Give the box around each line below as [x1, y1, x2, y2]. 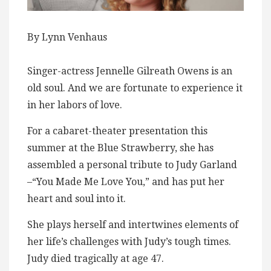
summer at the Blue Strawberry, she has [27, 142, 214, 154]
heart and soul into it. [27, 193, 126, 205]
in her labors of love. [27, 99, 122, 111]
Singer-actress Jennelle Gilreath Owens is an [27, 65, 232, 77]
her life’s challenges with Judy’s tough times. [27, 236, 231, 248]
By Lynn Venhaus [27, 31, 107, 44]
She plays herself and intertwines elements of [27, 219, 238, 231]
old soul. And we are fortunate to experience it [27, 82, 243, 94]
